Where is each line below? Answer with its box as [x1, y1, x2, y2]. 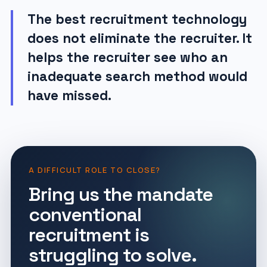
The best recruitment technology [27, 11, 247, 28]
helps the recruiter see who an [27, 49, 228, 66]
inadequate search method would [27, 68, 247, 85]
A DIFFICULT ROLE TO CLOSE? [28, 164, 161, 175]
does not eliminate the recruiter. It [27, 30, 252, 47]
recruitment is [28, 223, 150, 247]
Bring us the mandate [28, 182, 213, 206]
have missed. [27, 87, 111, 104]
